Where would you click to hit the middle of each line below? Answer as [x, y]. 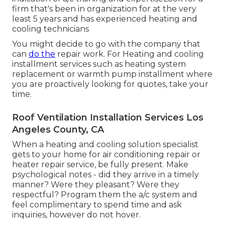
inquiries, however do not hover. [76, 215]
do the [42, 54]
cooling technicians [50, 29]
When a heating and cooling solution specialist [105, 145]
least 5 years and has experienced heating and [105, 19]
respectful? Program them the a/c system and [105, 195]
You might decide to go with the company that [106, 44]
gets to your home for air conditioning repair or [106, 155]
